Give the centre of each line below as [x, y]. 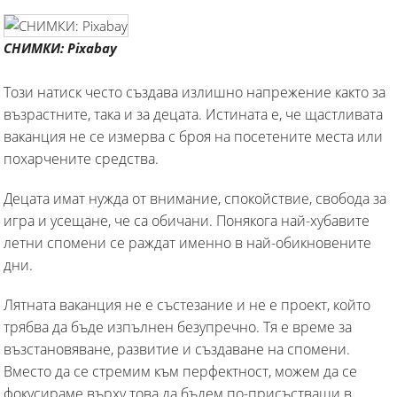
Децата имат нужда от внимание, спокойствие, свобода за [195, 198]
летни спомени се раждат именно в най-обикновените [187, 242]
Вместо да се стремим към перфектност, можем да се [180, 371]
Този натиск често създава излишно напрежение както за [195, 92]
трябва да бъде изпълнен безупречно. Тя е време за [178, 327]
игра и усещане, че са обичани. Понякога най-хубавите [187, 220]
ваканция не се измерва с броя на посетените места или [193, 136]
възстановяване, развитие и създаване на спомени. [177, 349]
